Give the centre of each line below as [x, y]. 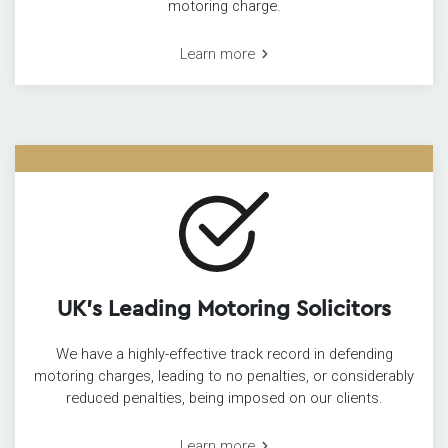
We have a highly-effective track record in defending [224, 354]
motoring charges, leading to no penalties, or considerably [224, 376]
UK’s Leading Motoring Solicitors [224, 308]
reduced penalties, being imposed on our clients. [224, 398]
